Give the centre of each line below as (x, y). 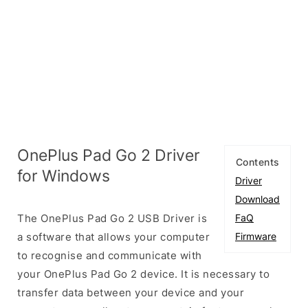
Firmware (256, 236)
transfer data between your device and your (131, 292)
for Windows (64, 175)
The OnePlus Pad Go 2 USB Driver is (112, 218)
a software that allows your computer (113, 236)
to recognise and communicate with (110, 255)
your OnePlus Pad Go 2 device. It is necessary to (143, 274)
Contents (257, 162)
